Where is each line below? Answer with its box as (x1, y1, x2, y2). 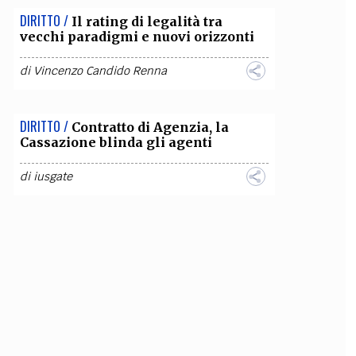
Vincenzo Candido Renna (33, 64, 167, 78)
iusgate (33, 169, 72, 184)
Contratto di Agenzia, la (71, 119, 229, 135)
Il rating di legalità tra (71, 14, 222, 29)
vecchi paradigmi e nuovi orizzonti (19, 29, 254, 44)
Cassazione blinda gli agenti (19, 134, 212, 150)
